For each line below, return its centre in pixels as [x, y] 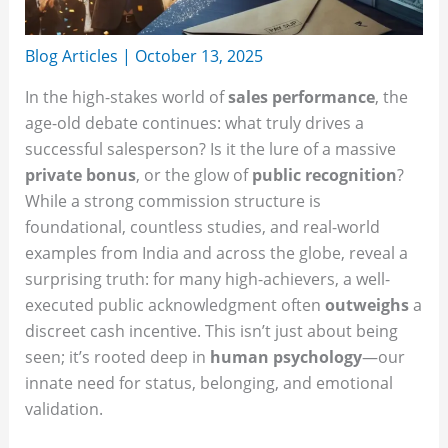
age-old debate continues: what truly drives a [194, 122]
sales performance [301, 96]
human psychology [285, 356]
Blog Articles [71, 55]
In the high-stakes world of [126, 96]
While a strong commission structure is [172, 200]
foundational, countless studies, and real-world [202, 226]
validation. [63, 408]
